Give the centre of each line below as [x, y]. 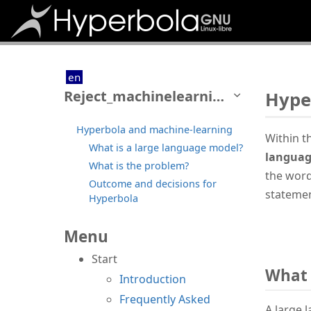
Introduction [153, 279]
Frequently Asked [165, 299]
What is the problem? [139, 165]
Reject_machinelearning [218, 96]
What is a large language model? [166, 147]
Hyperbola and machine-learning [154, 129]
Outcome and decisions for [153, 183]
